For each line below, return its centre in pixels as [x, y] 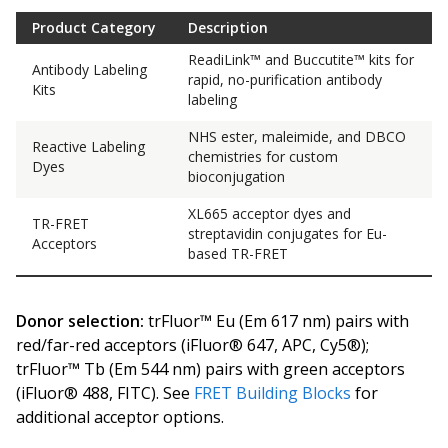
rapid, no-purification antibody [285, 79]
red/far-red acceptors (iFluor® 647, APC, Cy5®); [192, 345]
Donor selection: [80, 321]
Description [228, 27]
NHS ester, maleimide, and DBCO [297, 136]
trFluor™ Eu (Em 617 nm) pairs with [276, 321]
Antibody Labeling [89, 69]
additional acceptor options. [120, 417]
